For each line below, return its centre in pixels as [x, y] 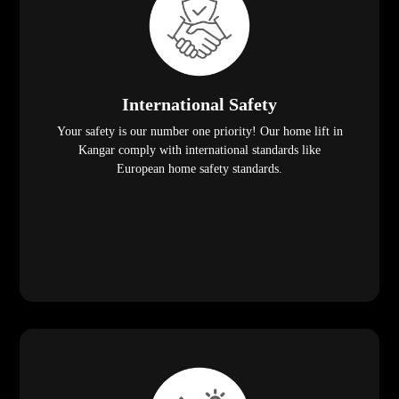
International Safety [199, 105]
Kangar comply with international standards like [199, 151]
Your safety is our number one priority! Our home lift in [199, 132]
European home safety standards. [199, 169]
